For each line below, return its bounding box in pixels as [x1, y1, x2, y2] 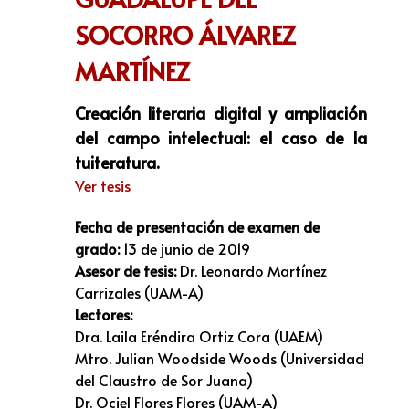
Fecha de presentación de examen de [75, 216, 320, 237]
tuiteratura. [75, 151, 160, 174]
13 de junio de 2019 [120, 238, 250, 259]
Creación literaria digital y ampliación [75, 101, 367, 125]
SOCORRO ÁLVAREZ [75, 17, 296, 53]
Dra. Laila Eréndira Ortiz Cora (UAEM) [75, 326, 323, 347]
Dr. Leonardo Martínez [180, 260, 327, 281]
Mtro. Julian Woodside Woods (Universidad [75, 348, 364, 369]
